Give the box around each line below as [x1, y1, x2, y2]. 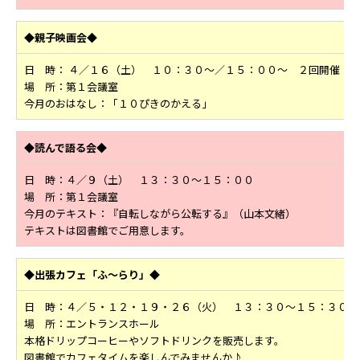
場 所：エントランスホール [24, 316, 160, 332]
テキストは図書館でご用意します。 [24, 223, 190, 239]
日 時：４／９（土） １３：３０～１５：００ [24, 172, 254, 188]
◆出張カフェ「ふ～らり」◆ [24, 267, 160, 283]
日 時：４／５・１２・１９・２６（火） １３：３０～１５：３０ [24, 299, 348, 315]
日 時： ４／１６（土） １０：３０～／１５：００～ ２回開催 [24, 62, 340, 78]
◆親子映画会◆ [24, 30, 97, 46]
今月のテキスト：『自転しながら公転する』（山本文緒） [24, 206, 296, 222]
